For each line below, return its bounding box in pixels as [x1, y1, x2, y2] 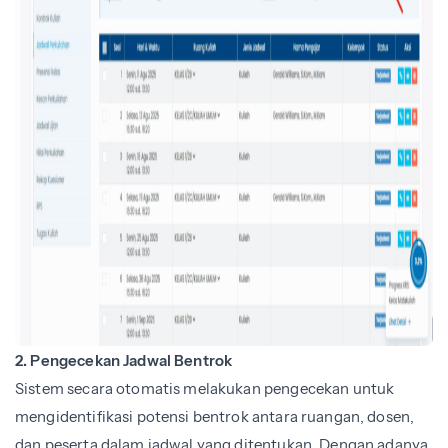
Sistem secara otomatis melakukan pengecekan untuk [15, 378, 395, 398]
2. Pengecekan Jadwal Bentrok [15, 350, 233, 370]
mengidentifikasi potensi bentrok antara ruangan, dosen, [15, 406, 415, 426]
